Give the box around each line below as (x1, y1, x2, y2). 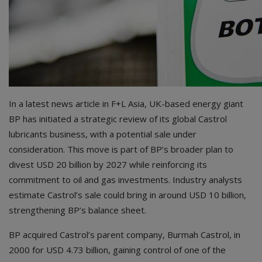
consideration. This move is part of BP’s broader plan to (9, 143, 233, 156)
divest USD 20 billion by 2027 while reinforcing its (9, 158, 207, 171)
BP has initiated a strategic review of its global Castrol (9, 113, 227, 125)
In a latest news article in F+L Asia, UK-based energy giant (9, 98, 243, 110)
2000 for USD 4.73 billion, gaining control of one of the (9, 244, 226, 256)
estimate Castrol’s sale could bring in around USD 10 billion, (9, 189, 246, 201)
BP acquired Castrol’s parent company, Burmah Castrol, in (9, 229, 240, 241)
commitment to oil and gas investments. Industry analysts (9, 174, 242, 186)
